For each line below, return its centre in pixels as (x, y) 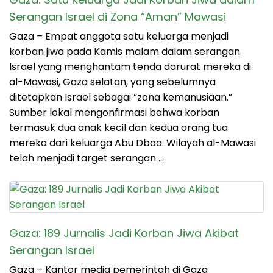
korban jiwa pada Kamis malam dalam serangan (125, 52)
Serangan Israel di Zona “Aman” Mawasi (118, 17)
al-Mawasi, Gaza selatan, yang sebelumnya (112, 82)
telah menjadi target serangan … (87, 158)
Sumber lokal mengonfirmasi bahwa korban (114, 113)
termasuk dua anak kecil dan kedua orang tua (119, 128)
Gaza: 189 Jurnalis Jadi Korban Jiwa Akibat (124, 233)
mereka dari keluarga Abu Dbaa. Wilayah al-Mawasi (133, 143)
